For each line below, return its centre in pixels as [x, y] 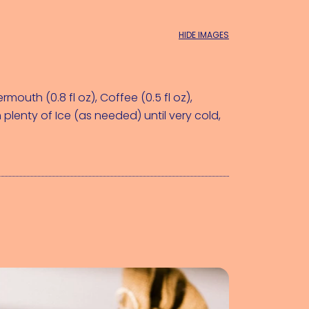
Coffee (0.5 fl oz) [145, 98]
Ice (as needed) [98, 116]
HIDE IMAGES [204, 35]
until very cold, [182, 116]
